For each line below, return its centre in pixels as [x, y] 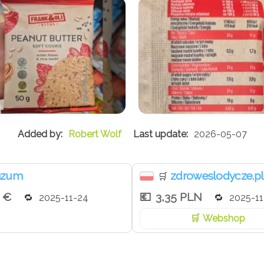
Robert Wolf [95, 134]
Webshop [224, 218]
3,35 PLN [179, 197]
